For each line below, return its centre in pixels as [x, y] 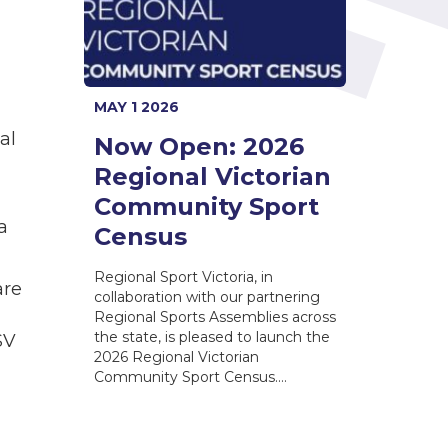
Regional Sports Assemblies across [214, 316]
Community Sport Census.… [190, 376]
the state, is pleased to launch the [211, 336]
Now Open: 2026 [198, 146]
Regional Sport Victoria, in [183, 276]
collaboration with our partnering [206, 296]
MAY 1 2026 [136, 106]
